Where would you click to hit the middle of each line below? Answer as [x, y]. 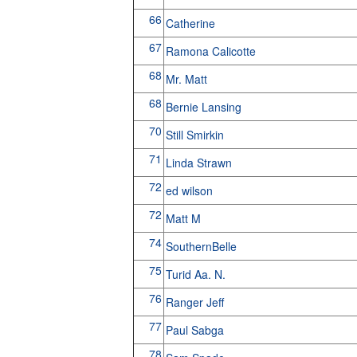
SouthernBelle [202, 246]
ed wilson [190, 190]
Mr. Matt [188, 79]
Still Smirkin [196, 135]
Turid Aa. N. [197, 274]
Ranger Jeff [196, 302]
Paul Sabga [196, 330]
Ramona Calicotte [212, 51]
